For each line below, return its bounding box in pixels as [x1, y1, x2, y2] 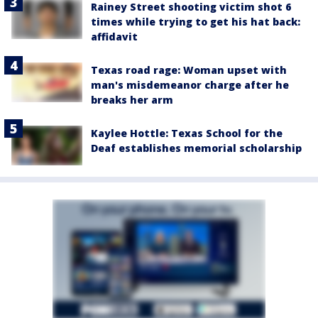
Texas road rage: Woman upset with [91, 63, 287, 77]
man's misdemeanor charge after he [91, 78, 289, 92]
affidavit [91, 30, 138, 44]
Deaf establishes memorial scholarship [91, 141, 302, 155]
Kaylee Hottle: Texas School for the [91, 126, 283, 141]
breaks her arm [91, 93, 173, 107]
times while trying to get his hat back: [91, 15, 300, 29]
